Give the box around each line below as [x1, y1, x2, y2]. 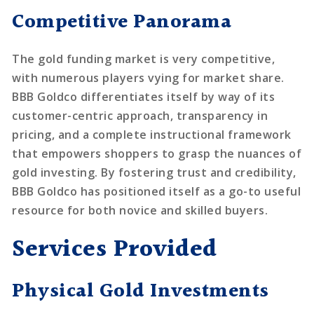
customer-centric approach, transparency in [12, 107, 268, 123]
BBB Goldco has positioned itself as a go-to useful [12, 183, 301, 199]
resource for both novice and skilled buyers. [12, 202, 268, 218]
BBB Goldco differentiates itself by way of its [12, 88, 275, 104]
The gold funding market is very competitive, [12, 50, 275, 67]
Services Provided [12, 231, 217, 269]
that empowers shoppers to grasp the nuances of [12, 145, 302, 161]
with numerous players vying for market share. [12, 69, 285, 86]
